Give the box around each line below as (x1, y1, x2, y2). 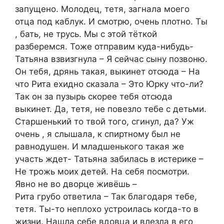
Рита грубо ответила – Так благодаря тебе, (15, 191, 197, 201)
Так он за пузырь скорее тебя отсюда (15, 91, 172, 101)
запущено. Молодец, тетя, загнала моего (15, 3, 189, 14)
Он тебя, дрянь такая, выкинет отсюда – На (15, 66, 200, 76)
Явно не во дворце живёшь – (15, 178, 137, 189)
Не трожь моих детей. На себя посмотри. (15, 166, 189, 176)
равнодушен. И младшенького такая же (15, 141, 184, 151)
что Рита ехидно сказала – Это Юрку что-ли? (15, 78, 203, 89)
